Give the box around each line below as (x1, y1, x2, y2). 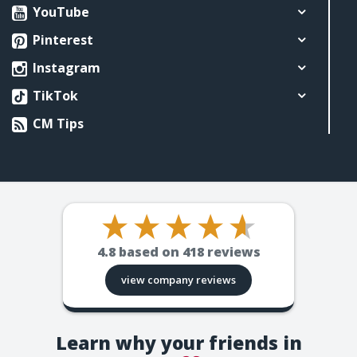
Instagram (29, 59, 100, 77)
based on (118, 243, 182, 261)
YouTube (29, 3, 89, 22)
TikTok (29, 87, 78, 105)
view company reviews (121, 273, 236, 288)
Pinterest (29, 31, 93, 49)
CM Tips (29, 115, 84, 133)
